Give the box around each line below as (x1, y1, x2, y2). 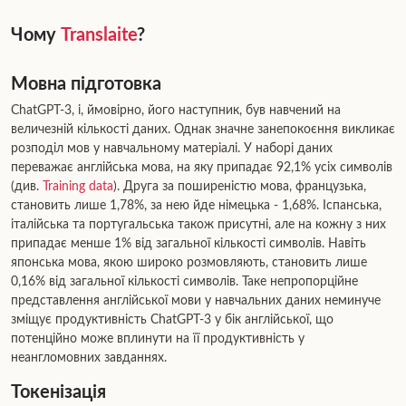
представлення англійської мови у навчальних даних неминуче (11, 295, 381, 307)
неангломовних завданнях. (11, 352, 167, 364)
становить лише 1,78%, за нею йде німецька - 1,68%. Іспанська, (11, 199, 382, 212)
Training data (43, 180, 113, 193)
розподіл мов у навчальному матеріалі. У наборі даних (11, 142, 333, 155)
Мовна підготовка (11, 75, 161, 93)
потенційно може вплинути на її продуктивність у (11, 333, 304, 345)
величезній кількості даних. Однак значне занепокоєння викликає (11, 123, 395, 136)
